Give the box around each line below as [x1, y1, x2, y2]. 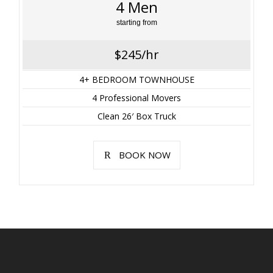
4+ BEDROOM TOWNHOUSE [79, 73, 194, 85]
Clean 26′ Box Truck [97, 110, 176, 122]
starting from [116, 18, 157, 27]
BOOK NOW [118, 148, 171, 161]
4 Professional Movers [92, 91, 181, 104]
